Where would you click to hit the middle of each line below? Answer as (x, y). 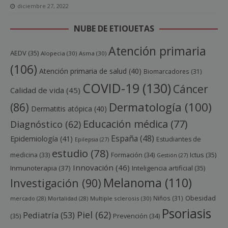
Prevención (130, 216)
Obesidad (201, 198)
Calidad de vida (37, 90)
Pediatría (41, 215)
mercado (23, 198)
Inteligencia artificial (162, 168)
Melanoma (133, 183)
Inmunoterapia (34, 168)
